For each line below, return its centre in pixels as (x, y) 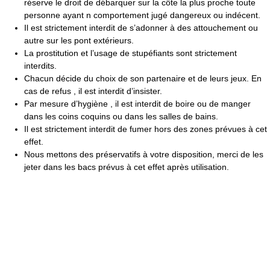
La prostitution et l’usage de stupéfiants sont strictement (130, 53)
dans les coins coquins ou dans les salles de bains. (121, 116)
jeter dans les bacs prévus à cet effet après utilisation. (127, 167)
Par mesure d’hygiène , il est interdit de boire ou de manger (137, 103)
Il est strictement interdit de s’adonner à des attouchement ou (141, 27)
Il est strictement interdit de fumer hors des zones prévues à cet (146, 129)
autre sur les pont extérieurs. (79, 40)
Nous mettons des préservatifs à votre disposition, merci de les (144, 154)
